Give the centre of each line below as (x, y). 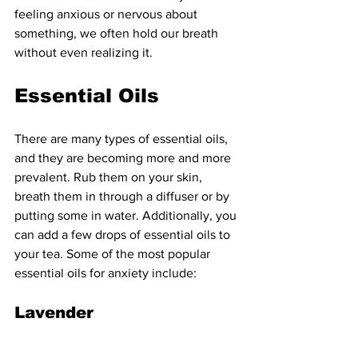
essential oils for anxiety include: (105, 273)
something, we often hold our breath (118, 33)
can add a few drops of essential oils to (124, 235)
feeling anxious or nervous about (107, 14)
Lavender (54, 312)
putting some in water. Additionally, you (127, 215)
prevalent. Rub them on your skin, (110, 177)
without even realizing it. (85, 52)
